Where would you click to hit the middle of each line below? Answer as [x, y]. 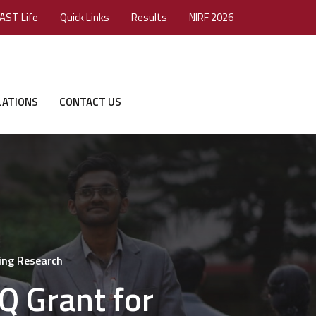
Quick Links [85, 17]
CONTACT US [90, 102]
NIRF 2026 [211, 17]
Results [149, 17]
